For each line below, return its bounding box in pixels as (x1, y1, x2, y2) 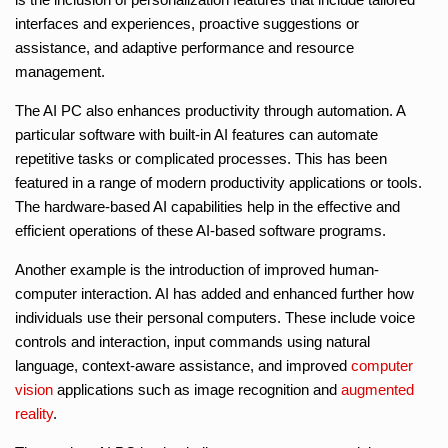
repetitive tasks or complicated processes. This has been (15, 149, 387, 167)
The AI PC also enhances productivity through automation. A (15, 101, 405, 119)
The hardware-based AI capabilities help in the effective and (15, 197, 400, 215)
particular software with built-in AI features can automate (15, 125, 378, 143)
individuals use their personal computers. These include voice (15, 308, 415, 326)
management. (15, 62, 105, 80)
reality (15, 404, 53, 422)
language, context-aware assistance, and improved (15, 356, 351, 374)
